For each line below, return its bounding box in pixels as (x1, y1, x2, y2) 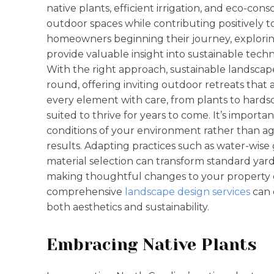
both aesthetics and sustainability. (46, 201, 209, 213)
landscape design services (125, 186, 250, 198)
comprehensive (46, 186, 125, 198)
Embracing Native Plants (46, 235, 257, 254)
